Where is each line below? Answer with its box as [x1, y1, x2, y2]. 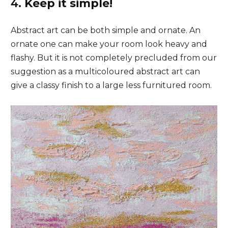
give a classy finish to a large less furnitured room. [10, 80, 212, 91]
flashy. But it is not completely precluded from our [10, 53, 217, 63]
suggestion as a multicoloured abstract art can [10, 67, 200, 77]
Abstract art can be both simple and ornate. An [10, 25, 201, 36]
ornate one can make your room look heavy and [10, 39, 207, 49]
